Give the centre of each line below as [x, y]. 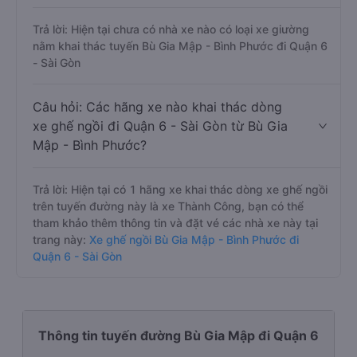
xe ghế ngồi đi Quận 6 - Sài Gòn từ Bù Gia [160, 126]
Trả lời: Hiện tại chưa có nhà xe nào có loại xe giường [171, 29]
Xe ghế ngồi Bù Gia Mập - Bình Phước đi [192, 239]
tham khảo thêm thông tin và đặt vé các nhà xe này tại [175, 223]
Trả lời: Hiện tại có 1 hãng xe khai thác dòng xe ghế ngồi [180, 189]
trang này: [59, 239]
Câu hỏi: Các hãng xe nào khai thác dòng [157, 107]
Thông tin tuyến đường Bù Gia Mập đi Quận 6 [178, 335]
